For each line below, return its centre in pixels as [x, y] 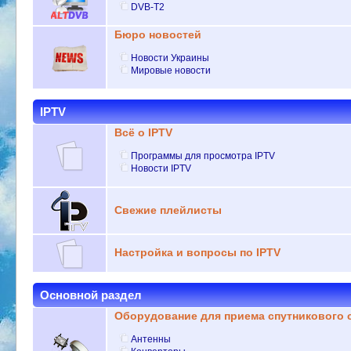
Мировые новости [171, 70]
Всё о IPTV [143, 133]
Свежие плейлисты [168, 211]
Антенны [151, 339]
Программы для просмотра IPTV [203, 156]
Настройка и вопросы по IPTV [197, 253]
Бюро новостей [157, 35]
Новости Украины [170, 58]
